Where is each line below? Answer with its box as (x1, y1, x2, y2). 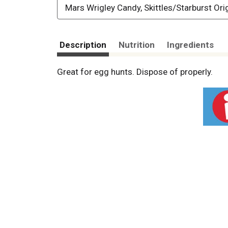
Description (60, 40, 106, 50)
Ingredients (167, 40, 214, 50)
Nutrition (119, 40, 155, 50)
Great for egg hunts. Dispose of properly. (57, 67, 213, 77)
